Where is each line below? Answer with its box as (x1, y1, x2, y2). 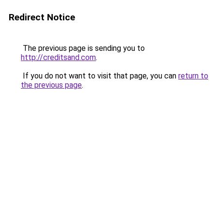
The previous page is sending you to (21, 44, 145, 53)
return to (178, 71, 208, 80)
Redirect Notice (9, 12, 75, 23)
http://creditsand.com (21, 53, 96, 62)
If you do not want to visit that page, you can (21, 71, 178, 80)
